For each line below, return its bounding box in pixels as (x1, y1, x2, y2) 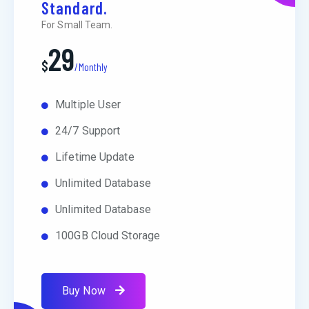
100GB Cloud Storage (55, 229, 161, 242)
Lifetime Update (55, 150, 134, 163)
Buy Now (62, 284, 108, 297)
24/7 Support (55, 124, 121, 137)
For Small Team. (41, 19, 113, 30)
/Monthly (74, 61, 108, 73)
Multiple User (55, 98, 121, 111)
